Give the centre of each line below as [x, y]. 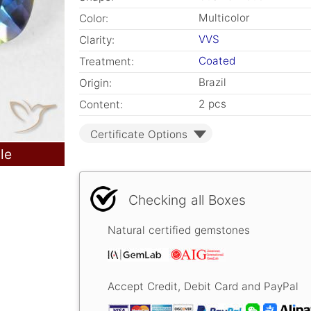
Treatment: [107, 61]
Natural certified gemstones [179, 230]
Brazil [212, 82]
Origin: [95, 83]
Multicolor [224, 18]
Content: [101, 104]
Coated [217, 61]
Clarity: [97, 40]
